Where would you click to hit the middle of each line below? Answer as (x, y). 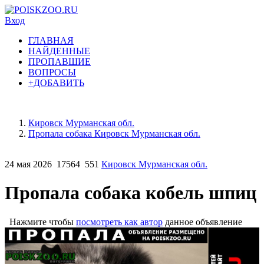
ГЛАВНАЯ (51, 40)
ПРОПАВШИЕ (60, 62)
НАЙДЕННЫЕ (59, 51)
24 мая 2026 (28, 164)
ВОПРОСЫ (52, 72)
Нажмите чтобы (40, 222)
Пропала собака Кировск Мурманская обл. (114, 133)
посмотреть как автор (119, 222)
